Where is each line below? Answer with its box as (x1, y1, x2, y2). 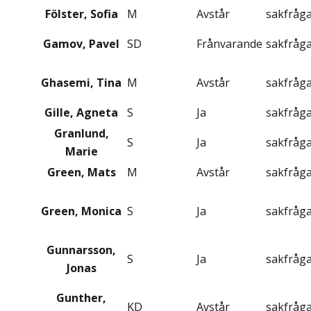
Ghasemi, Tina (41, 75, 121, 91)
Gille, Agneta (44, 105, 118, 121)
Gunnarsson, (47, 242, 116, 258)
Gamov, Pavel (43, 36, 119, 52)
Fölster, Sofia (44, 6, 118, 22)
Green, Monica (41, 203, 121, 219)
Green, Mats (47, 165, 116, 180)
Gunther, (56, 290, 106, 306)
